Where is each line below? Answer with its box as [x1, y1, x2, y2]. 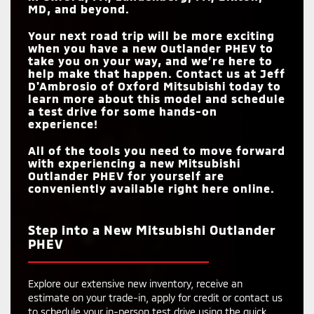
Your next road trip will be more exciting [28, 28, 275, 42]
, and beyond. [47, 1, 130, 15]
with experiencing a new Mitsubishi [28, 156, 240, 170]
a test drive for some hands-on [28, 104, 217, 118]
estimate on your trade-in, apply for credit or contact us [28, 291, 282, 303]
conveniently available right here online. [28, 181, 275, 195]
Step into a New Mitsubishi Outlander [28, 221, 276, 238]
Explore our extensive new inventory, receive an [28, 277, 243, 289]
